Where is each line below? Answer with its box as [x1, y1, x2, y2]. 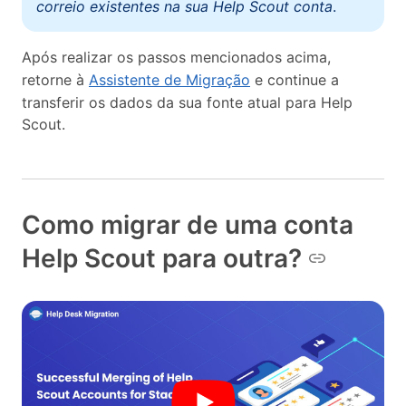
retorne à [22, 70, 89, 89]
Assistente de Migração [89, 70, 250, 89]
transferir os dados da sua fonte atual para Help [22, 92, 353, 111]
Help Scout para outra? [22, 242, 302, 274]
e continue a [250, 70, 339, 89]
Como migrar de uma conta [22, 208, 353, 240]
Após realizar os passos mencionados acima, [22, 47, 331, 66]
